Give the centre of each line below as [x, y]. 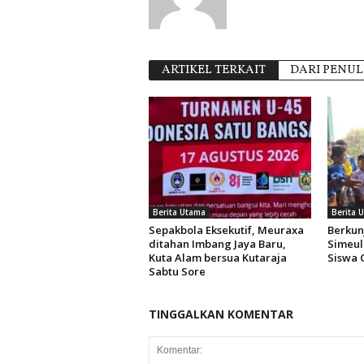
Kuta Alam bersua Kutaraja [217, 258]
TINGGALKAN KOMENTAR [221, 314]
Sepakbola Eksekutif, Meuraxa [226, 230]
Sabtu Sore [177, 271]
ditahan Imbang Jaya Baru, [217, 244]
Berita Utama [179, 212]
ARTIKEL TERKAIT [213, 70]
